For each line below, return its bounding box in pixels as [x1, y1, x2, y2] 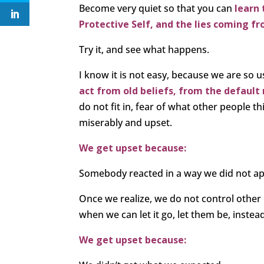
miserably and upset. [79, 116, 173, 130]
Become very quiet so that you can [79, 2, 235, 15]
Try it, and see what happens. [79, 43, 210, 57]
